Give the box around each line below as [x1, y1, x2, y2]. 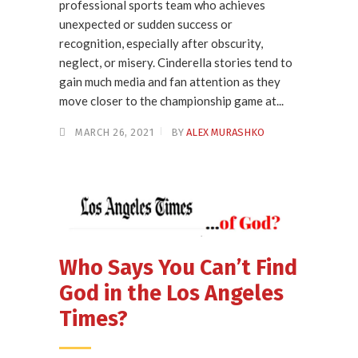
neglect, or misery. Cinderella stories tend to [59, 55, 292, 70]
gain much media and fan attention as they [59, 74, 280, 89]
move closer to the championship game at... [59, 93, 284, 109]
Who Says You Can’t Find [59, 255, 297, 281]
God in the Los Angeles [59, 280, 284, 307]
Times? [59, 306, 128, 332]
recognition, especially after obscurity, [59, 36, 263, 51]
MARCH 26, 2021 [75, 126, 153, 139]
